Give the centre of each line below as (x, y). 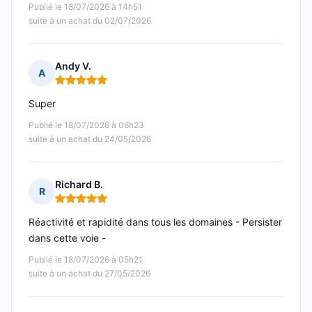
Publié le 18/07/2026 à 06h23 (86, 125)
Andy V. (73, 66)
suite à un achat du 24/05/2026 (90, 139)
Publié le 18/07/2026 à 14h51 (85, 7)
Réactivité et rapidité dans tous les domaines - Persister (155, 222)
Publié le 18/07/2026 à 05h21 (86, 260)
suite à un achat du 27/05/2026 (89, 274)
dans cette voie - (67, 238)
